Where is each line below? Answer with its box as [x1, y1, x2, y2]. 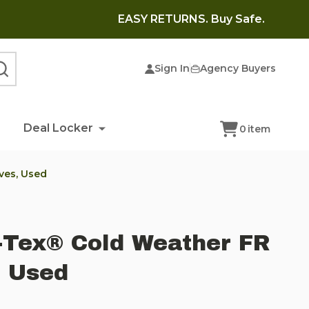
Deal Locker [23, 121, 93, 134]
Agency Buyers [200, 62, 276, 75]
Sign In [154, 62, 190, 75]
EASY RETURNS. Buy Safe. [118, 12, 265, 26]
